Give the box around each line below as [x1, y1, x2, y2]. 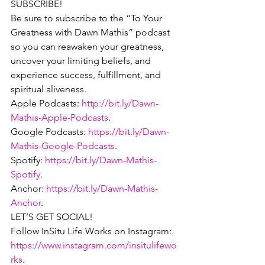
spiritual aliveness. [11, 83, 86, 95]
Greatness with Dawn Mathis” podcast [11, 27, 172, 38]
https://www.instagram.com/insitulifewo [11, 240, 177, 251]
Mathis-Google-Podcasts [11, 140, 115, 151]
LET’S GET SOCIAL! [11, 211, 93, 222]
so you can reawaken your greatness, [11, 41, 166, 52]
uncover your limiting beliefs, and [11, 55, 153, 66]
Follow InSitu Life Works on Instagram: [11, 225, 174, 237]
